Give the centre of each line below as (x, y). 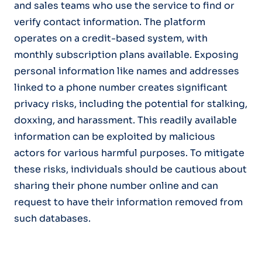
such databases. (52, 218)
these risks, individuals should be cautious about (130, 169)
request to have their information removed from (128, 202)
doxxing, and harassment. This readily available (125, 120)
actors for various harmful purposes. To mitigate (129, 153)
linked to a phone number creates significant (121, 87)
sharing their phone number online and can (116, 185)
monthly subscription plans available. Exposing (126, 54)
